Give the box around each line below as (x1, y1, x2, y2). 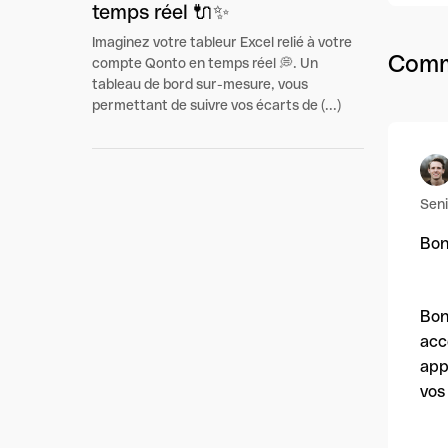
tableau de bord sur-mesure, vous (92, 76, 308, 92)
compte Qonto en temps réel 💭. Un (92, 55, 318, 71)
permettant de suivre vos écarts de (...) (92, 97, 341, 113)
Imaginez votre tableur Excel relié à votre (92, 34, 352, 50)
